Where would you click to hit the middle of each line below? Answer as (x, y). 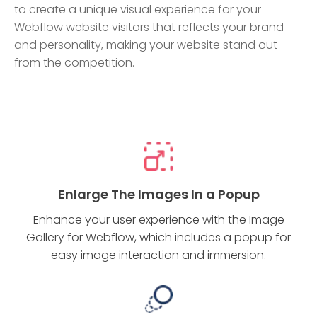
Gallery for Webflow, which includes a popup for (158, 237)
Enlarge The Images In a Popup (158, 194)
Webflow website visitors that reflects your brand (149, 27)
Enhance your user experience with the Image (158, 219)
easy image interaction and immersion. (158, 255)
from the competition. (74, 62)
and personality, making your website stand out (146, 45)
